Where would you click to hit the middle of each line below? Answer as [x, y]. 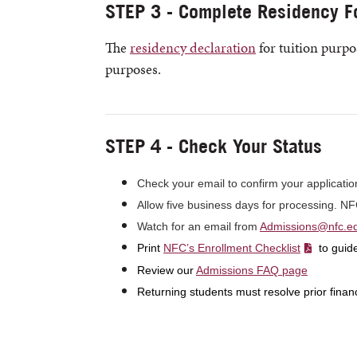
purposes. [133, 69]
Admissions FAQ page [252, 270]
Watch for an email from [198, 226]
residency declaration [193, 47]
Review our [167, 270]
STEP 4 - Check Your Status [214, 146]
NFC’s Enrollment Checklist [232, 248]
